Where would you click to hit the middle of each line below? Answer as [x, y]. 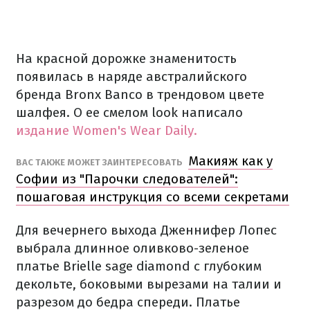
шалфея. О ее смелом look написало [129, 112]
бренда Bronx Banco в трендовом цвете [140, 94]
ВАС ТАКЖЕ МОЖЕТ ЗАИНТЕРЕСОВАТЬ [100, 162]
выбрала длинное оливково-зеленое [133, 248]
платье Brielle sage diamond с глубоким [139, 266]
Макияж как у [230, 161]
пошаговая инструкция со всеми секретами [153, 197]
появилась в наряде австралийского [131, 76]
